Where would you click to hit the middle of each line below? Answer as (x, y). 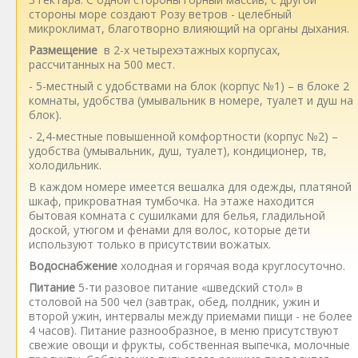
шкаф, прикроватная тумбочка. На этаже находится (171, 201)
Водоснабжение (73, 266)
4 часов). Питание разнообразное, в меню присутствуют (184, 330)
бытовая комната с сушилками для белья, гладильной (177, 215)
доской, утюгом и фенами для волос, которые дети (169, 230)
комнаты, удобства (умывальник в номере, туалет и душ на (191, 100)
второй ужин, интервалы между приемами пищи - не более (191, 316)
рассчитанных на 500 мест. (102, 64)
